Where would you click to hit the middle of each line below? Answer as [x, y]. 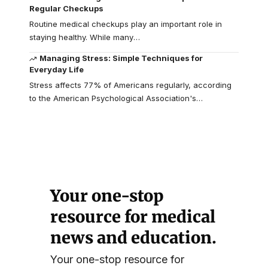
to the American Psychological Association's [113, 98]
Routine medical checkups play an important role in [126, 24]
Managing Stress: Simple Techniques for [121, 58]
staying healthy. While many [81, 37]
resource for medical [133, 217]
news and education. [133, 238]
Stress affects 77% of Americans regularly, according [130, 85]
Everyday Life [57, 70]
